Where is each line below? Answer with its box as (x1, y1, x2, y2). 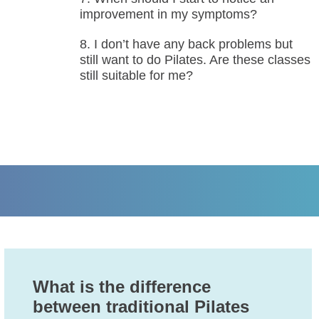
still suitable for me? (79, 68, 193, 83)
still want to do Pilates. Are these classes (79, 53, 310, 68)
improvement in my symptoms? (79, 7, 257, 22)
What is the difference (33, 277, 211, 297)
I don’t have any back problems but (93, 37, 293, 52)
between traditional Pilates (33, 297, 250, 317)
